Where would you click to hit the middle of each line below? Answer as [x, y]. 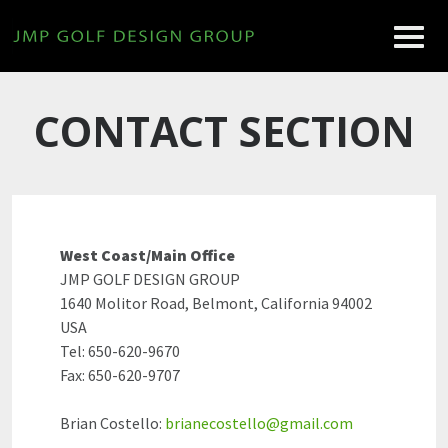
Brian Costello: [112, 423]
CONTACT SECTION [224, 131]
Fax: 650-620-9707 [120, 375]
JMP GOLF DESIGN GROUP [150, 279]
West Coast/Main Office [147, 255]
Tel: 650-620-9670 [120, 351]
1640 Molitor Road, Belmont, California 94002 [216, 303]
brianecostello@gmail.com [259, 423]
